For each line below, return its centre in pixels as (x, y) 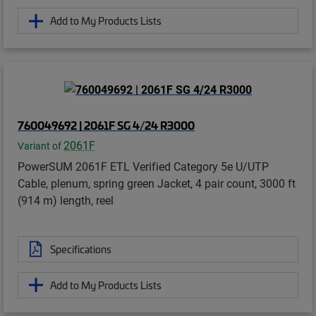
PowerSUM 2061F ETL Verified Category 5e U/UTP (143, 166)
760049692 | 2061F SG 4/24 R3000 (106, 124)
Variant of (41, 146)
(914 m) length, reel (66, 200)
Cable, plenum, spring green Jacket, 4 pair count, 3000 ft (157, 183)
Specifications (81, 249)
